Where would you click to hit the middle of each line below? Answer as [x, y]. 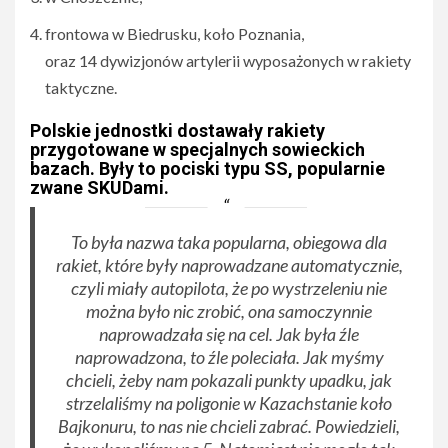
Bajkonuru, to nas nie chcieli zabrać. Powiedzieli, [229, 426]
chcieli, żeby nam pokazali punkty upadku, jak [229, 380]
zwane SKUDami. [99, 188]
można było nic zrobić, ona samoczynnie [229, 311]
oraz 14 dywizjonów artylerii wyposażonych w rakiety [228, 61]
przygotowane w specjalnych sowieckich [197, 150]
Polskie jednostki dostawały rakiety [177, 131]
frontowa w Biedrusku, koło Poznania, [174, 34]
